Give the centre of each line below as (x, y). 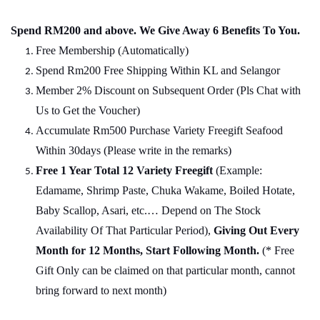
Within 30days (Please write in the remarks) (134, 151)
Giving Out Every (256, 231)
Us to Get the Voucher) (88, 111)
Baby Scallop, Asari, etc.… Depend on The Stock (148, 211)
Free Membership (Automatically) (112, 51)
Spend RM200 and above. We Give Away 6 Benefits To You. (155, 31)
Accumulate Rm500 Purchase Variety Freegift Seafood (159, 131)
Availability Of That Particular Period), (125, 231)
